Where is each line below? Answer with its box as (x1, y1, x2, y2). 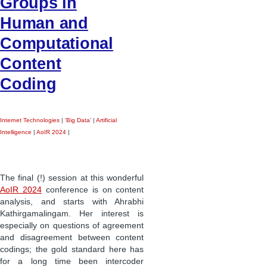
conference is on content (41, 185, 144, 195)
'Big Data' (65, 116, 91, 123)
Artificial (96, 116, 117, 123)
